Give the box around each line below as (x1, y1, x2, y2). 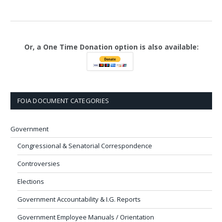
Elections (17, 176, 44, 186)
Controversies (17, 159, 60, 168)
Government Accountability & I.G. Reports (17, 194, 141, 204)
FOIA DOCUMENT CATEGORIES (17, 96, 110, 105)
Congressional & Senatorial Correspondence (17, 141, 152, 150)
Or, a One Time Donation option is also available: (24, 42, 199, 52)
